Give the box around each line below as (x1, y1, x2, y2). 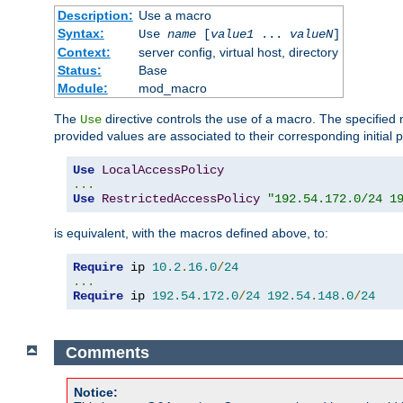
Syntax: (57, 26, 104, 41)
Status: (57, 63, 102, 78)
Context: (57, 45, 111, 60)
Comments (65, 343, 149, 362)
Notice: (74, 385, 118, 400)
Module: (57, 81, 108, 96)
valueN (289, 27, 333, 42)
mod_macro (138, 81, 207, 96)
